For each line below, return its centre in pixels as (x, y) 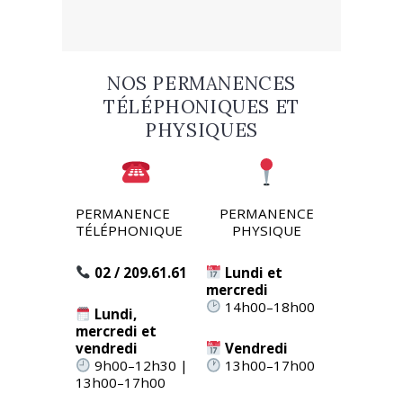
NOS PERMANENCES (201, 83)
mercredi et (116, 331)
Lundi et (254, 272)
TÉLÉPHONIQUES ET (201, 106)
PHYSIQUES (201, 130)
